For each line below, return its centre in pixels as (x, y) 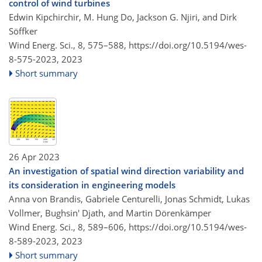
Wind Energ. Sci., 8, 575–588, (69, 45)
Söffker (23, 31)
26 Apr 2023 (34, 157)
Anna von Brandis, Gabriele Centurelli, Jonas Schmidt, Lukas (129, 199)
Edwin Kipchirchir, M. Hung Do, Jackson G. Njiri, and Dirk (123, 17)
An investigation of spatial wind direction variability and (126, 171)
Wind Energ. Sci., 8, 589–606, (69, 227)
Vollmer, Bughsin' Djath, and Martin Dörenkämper (110, 213)
